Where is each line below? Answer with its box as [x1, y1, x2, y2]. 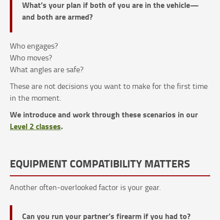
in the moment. [10, 92, 61, 104]
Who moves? [10, 52, 52, 63]
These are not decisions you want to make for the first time [10, 81, 208, 92]
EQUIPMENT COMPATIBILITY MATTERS [10, 155, 190, 171]
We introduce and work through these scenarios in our [10, 109, 198, 120]
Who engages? [10, 40, 58, 52]
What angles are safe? [10, 64, 83, 75]
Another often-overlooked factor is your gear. [10, 182, 161, 193]
